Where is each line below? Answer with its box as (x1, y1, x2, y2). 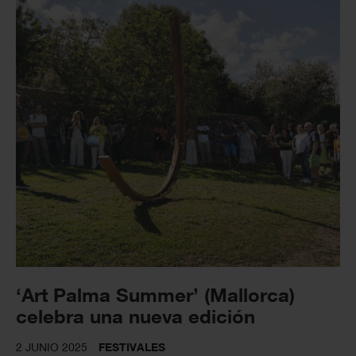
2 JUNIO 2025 (16, 340, 87, 354)
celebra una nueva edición (16, 304, 255, 328)
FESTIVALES (99, 340, 165, 354)
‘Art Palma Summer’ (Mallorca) (16, 283, 295, 307)
